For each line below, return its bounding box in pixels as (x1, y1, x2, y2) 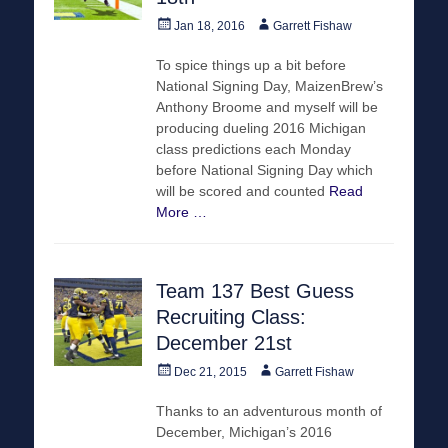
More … (156, 203, 207, 220)
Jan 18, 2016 (174, 18, 245, 33)
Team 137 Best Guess (156, 279, 354, 302)
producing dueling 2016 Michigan (156, 119, 366, 136)
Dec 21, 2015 (174, 364, 247, 379)
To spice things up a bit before (156, 56, 346, 73)
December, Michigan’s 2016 (156, 423, 332, 440)
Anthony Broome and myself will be (156, 98, 378, 115)
